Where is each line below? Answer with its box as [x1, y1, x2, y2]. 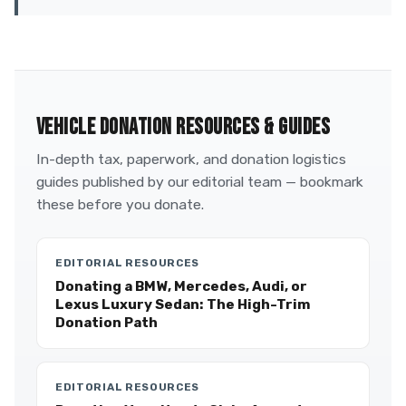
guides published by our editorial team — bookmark [36, 173, 363, 190]
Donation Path [55, 314, 158, 331]
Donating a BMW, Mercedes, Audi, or [55, 278, 307, 295]
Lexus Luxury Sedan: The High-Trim [55, 296, 310, 313]
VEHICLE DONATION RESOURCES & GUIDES [36, 114, 331, 140]
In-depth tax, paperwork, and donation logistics [36, 150, 346, 168]
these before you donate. [36, 196, 204, 213]
